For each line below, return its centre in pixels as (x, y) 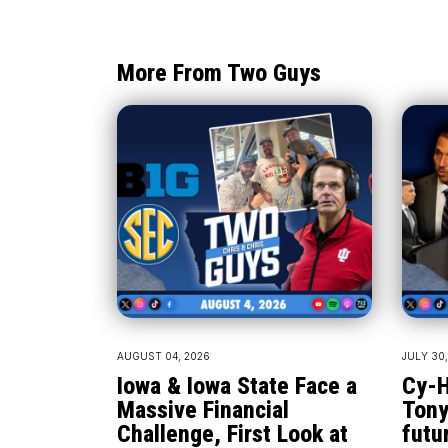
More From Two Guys (219, 73)
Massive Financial (203, 409)
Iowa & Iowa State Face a (237, 385)
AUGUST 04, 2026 (163, 355)
